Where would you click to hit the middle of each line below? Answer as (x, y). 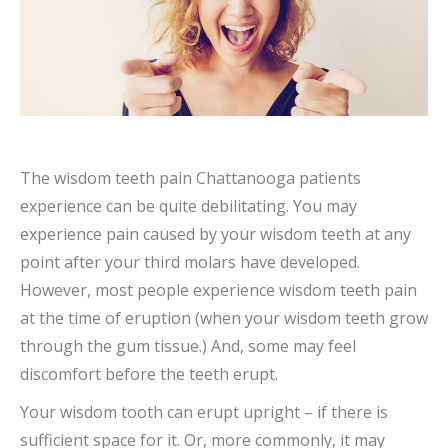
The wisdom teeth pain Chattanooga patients (190, 177)
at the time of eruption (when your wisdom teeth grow (224, 317)
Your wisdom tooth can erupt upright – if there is (204, 411)
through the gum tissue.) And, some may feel (188, 345)
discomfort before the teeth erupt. (149, 373)
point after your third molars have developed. (190, 261)
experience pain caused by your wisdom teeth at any (215, 233)
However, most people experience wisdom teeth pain (218, 289)
